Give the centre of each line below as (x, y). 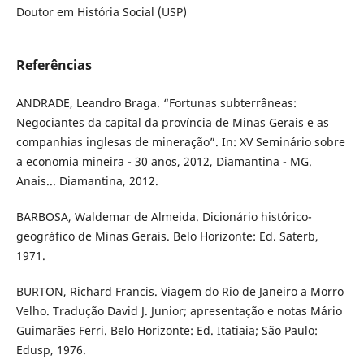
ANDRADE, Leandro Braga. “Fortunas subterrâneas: (156, 103)
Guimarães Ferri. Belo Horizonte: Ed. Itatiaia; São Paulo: (167, 331)
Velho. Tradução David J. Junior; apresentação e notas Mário (179, 311)
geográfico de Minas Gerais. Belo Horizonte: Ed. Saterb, (167, 236)
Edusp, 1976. (51, 350)
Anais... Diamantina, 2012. (87, 181)
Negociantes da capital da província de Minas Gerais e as (172, 123)
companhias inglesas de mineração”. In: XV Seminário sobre (180, 142)
